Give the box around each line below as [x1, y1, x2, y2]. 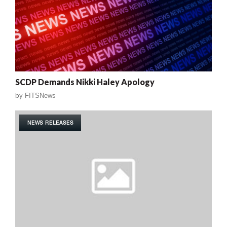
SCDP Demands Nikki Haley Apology [15, 77, 155, 87]
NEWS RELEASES [27, 120, 73, 126]
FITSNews [25, 92, 56, 100]
